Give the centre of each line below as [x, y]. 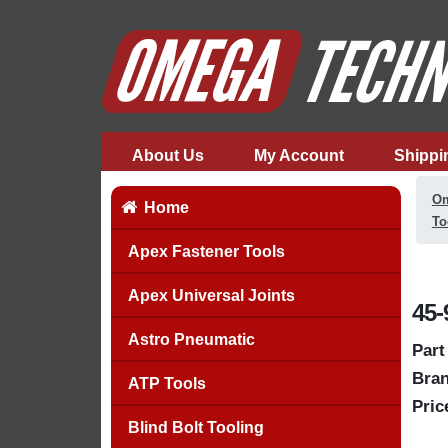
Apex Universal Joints [211, 295]
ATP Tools [166, 383]
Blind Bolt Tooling [195, 427]
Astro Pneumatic [191, 339]
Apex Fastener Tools [206, 251]
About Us [167, 155]
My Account [298, 155]
